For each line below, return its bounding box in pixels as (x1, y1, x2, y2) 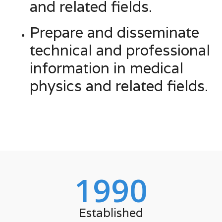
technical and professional (30, 40, 210, 60)
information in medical (30, 58, 183, 78)
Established (79, 205, 143, 221)
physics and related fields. (30, 76, 208, 96)
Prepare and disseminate (30, 22, 199, 42)
